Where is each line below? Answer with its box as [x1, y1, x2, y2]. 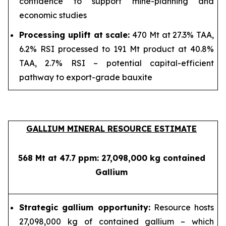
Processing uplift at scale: [19, 29, 130, 40]
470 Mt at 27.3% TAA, [130, 29, 214, 40]
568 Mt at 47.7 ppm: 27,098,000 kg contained [18, 153, 205, 163]
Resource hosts [150, 202, 214, 212]
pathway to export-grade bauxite [19, 72, 152, 82]
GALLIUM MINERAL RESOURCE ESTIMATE [26, 124, 197, 134]
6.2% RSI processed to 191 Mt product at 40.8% [19, 43, 214, 54]
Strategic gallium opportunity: [19, 202, 150, 212]
